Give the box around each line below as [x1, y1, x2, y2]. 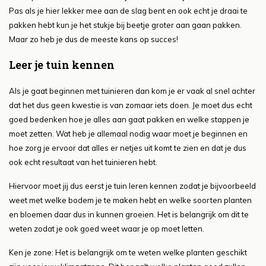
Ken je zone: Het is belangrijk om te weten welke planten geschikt [9, 248, 247, 258]
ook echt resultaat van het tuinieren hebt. [9, 157, 157, 167]
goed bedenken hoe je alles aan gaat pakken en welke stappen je [9, 115, 249, 125]
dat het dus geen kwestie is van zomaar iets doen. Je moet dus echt [9, 100, 252, 110]
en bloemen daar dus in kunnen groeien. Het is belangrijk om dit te [9, 210, 249, 220]
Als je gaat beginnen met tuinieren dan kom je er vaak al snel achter [9, 86, 255, 96]
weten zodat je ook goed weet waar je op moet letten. [9, 224, 204, 234]
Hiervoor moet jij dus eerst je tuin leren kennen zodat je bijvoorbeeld [9, 181, 256, 191]
